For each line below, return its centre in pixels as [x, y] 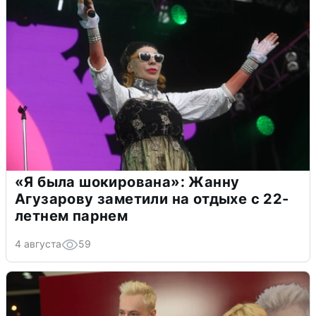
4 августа [38, 243]
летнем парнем [72, 215]
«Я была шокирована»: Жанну [127, 182]
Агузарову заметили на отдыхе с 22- [152, 199]
